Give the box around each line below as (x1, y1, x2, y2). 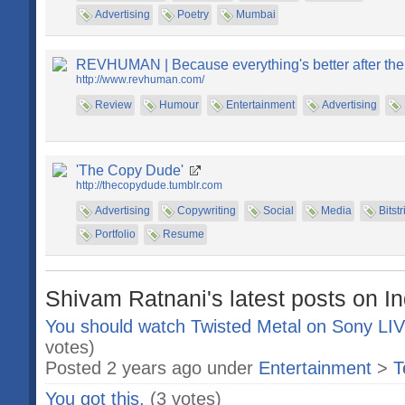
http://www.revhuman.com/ (76, 73, 204, 86)
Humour (159, 99, 199, 111)
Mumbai (236, 8, 276, 21)
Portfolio (95, 228, 136, 240)
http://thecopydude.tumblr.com (76, 179, 222, 192)
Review (95, 99, 132, 111)
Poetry (177, 8, 209, 21)
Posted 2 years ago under (45, 358, 259, 378)
